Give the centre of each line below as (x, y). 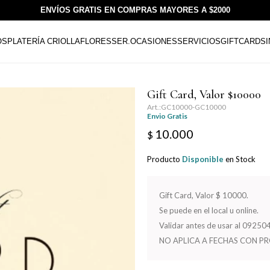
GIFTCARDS (243, 41)
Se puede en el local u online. (209, 210)
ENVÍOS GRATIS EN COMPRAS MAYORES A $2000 (135, 10)
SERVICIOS (199, 41)
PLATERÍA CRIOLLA (43, 41)
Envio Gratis (167, 116)
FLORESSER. (105, 41)
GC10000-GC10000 (193, 107)
